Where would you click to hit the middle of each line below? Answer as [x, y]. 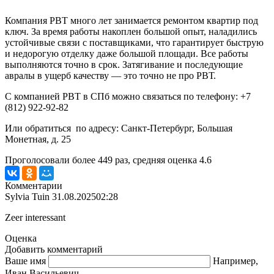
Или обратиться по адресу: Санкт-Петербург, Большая [119, 128]
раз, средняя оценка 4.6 [162, 160]
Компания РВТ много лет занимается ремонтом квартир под [131, 21]
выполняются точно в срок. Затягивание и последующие [124, 65]
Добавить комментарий [54, 250]
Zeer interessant [35, 218]
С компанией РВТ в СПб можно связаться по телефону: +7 [128, 97]
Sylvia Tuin [27, 197]
